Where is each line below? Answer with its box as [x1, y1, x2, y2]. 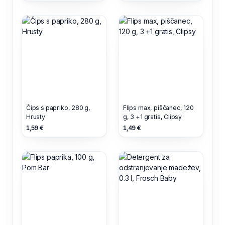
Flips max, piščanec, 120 [123, 103, 194, 111]
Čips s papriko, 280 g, [26, 103, 91, 111]
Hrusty [26, 113, 45, 121]
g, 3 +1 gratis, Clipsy [123, 113, 182, 121]
